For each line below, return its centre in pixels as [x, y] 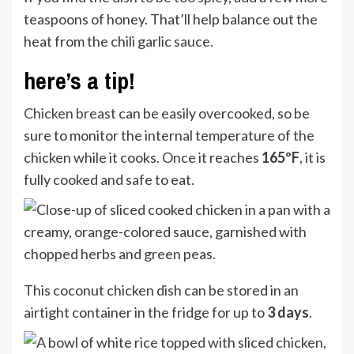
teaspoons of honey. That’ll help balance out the [171, 19]
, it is [313, 157]
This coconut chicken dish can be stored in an [161, 290]
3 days [287, 312]
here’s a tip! [79, 81]
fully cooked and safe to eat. [109, 179]
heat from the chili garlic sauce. [119, 41]
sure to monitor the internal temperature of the [169, 135]
